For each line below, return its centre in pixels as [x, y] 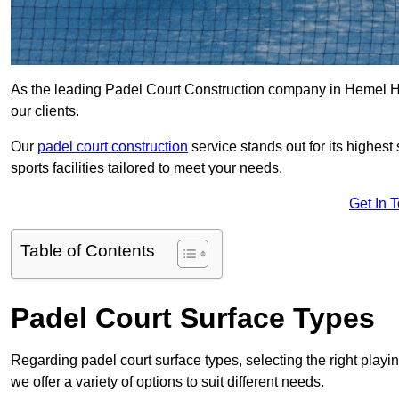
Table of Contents [88, 251]
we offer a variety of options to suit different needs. [167, 382]
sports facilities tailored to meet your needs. [147, 168]
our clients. [45, 111]
